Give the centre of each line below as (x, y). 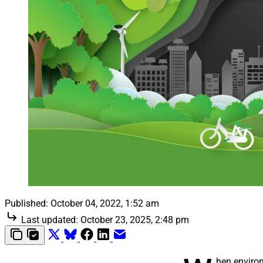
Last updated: (50, 220)
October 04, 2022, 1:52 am (105, 204)
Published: (26, 204)
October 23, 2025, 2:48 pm (135, 220)
